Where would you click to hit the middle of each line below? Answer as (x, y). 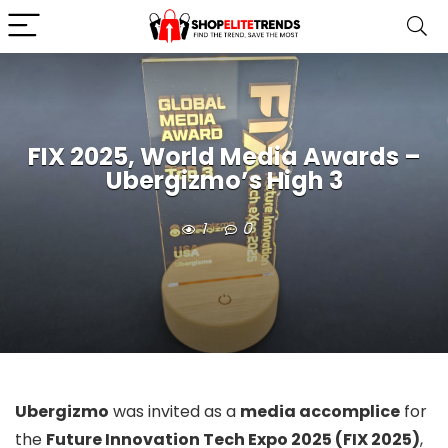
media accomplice (320, 411)
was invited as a (174, 411)
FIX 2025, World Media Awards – (224, 157)
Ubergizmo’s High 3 (224, 181)
